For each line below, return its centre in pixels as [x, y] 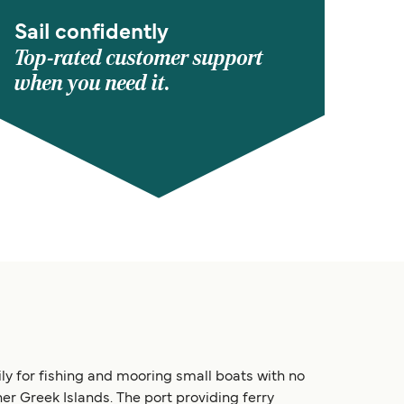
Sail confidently [92, 33]
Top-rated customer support [139, 58]
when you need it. [92, 83]
